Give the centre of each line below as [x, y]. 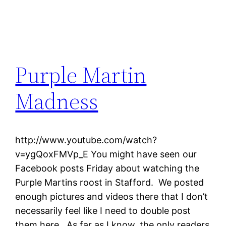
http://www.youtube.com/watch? [86, 140]
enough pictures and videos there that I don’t [112, 196]
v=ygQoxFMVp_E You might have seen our [106, 154]
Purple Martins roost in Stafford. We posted [110, 182]
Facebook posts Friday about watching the [107, 168]
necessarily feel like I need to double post [103, 210]
